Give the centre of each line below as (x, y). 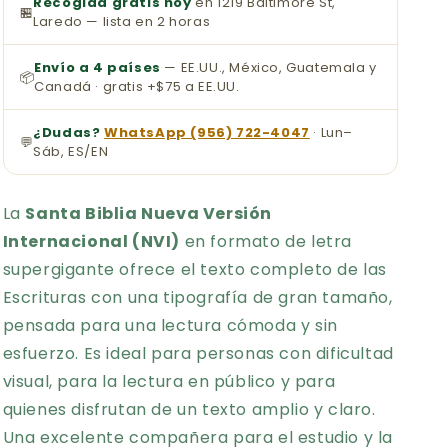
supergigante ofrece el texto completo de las (194, 269)
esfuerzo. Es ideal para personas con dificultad (198, 353)
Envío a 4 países (97, 67)
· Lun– (331, 132)
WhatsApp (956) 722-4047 (207, 132)
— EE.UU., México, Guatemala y (268, 67)
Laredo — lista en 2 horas (122, 21)
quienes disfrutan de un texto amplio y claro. (189, 409)
